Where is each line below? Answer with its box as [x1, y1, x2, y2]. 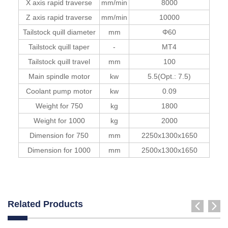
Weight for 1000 [33, 116, 85, 125]
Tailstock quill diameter [22, 27, 96, 36]
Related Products [8, 198, 83, 209]
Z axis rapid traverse [26, 13, 92, 21]
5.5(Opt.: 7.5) [148, 72, 191, 80]
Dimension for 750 [30, 131, 89, 139]
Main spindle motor [28, 72, 90, 80]
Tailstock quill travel [28, 57, 90, 66]
